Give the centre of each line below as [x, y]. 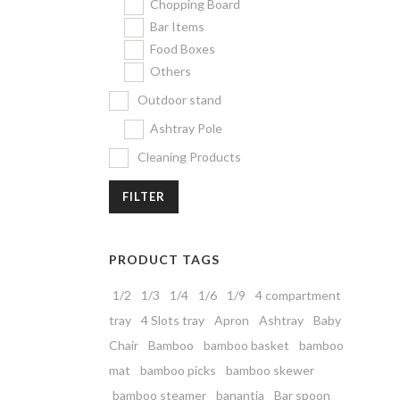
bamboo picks [178, 370]
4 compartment [298, 295]
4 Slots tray [173, 320]
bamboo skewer [270, 370]
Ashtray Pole [186, 128]
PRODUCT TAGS [164, 259]
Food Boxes [183, 49]
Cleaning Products [189, 157]
